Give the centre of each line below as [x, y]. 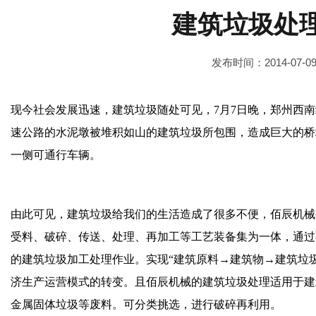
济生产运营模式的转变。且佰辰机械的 [107, 282]
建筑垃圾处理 [236, 282]
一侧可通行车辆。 [56, 155]
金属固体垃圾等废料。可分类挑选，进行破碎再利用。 [146, 304]
